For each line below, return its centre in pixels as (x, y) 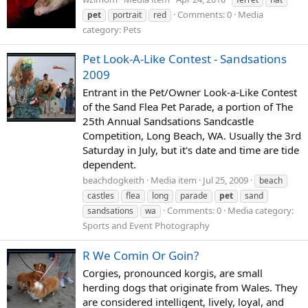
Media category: (261, 211)
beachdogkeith (113, 180)
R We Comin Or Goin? (141, 255)
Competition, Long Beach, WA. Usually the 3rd (192, 135)
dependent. (109, 164)
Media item (174, 180)
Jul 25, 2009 (225, 180)
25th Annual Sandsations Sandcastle (168, 121)
